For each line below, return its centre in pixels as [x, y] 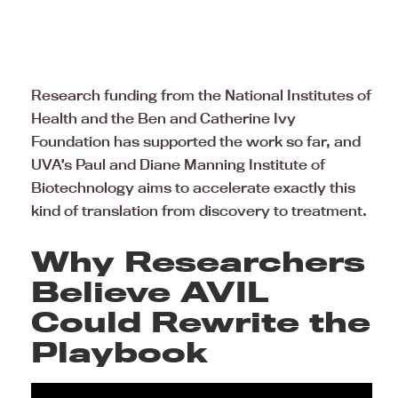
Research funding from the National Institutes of [201, 96]
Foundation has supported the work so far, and [196, 142]
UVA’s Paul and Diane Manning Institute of [178, 165]
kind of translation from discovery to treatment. [199, 211]
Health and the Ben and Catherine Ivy [163, 119]
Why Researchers [198, 262]
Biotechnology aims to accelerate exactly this [193, 188]
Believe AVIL [150, 292]
